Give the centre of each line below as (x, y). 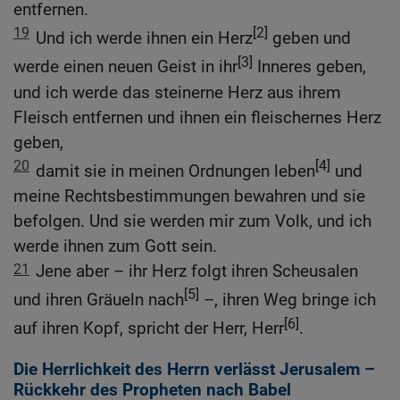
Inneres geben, (309, 67)
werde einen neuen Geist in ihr (125, 67)
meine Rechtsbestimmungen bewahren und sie (189, 196)
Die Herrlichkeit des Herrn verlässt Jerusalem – (194, 370)
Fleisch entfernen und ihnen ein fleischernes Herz (197, 117)
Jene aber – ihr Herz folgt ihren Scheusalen (197, 271)
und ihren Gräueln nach (99, 300)
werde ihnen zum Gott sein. (115, 246)
